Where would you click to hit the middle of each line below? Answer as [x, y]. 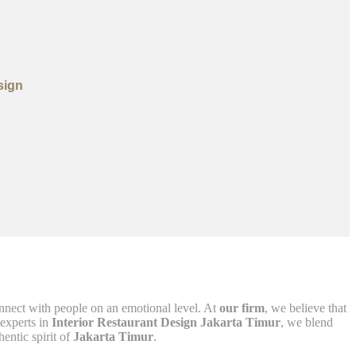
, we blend [307, 322]
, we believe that [306, 308]
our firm [242, 308]
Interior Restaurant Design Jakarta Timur [166, 322]
